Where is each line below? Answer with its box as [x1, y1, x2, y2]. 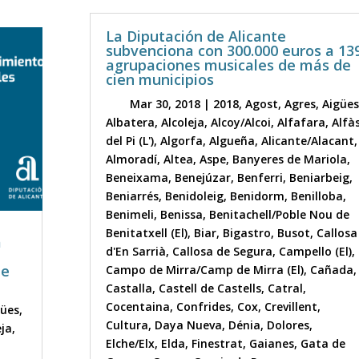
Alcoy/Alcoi [210, 115, 271, 131]
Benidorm [229, 188, 284, 204]
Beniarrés [105, 188, 159, 204]
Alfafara [276, 115, 325, 131]
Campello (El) [278, 244, 352, 260]
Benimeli [105, 207, 154, 223]
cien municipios [105, 70, 214, 90]
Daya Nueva [154, 317, 222, 333]
